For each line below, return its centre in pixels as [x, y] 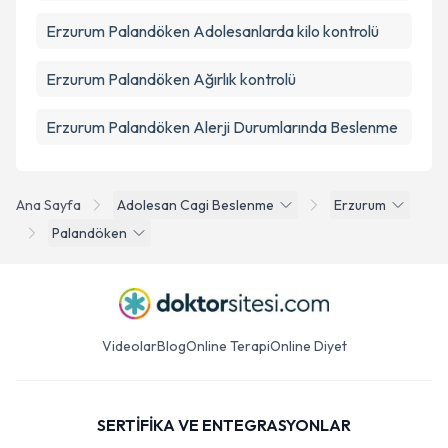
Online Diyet [308, 346]
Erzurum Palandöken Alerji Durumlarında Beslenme [222, 127]
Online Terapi [227, 346]
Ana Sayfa [48, 205]
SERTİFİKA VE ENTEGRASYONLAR [224, 425]
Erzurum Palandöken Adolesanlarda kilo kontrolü [212, 31]
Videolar [129, 346]
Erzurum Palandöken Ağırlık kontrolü [171, 79]
